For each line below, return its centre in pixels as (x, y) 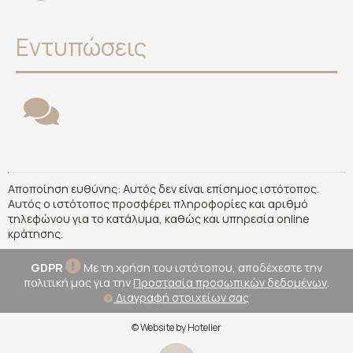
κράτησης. (35, 234)
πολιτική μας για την (78, 283)
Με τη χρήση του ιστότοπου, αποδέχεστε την (202, 268)
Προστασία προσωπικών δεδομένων (230, 283)
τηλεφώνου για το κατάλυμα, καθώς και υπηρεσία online (159, 219)
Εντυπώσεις (81, 47)
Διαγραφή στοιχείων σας (181, 298)
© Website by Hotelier (176, 328)
